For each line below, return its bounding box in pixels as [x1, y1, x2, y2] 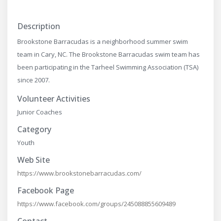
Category [17, 124, 51, 135]
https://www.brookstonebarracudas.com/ [17, 169, 142, 178]
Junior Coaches [17, 108, 62, 117]
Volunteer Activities [17, 93, 90, 105]
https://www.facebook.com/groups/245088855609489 [17, 199, 176, 209]
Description [17, 21, 60, 32]
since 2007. [17, 75, 50, 85]
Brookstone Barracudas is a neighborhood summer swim [17, 37, 188, 46]
